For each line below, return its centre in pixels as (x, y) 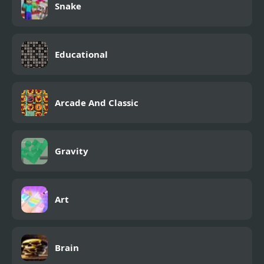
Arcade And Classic (97, 103)
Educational (81, 55)
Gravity (72, 151)
